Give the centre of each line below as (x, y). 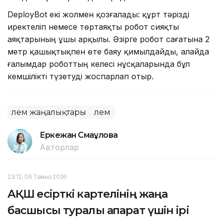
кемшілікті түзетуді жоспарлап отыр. (82, 76)
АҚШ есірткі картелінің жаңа (88, 194)
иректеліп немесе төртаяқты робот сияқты (93, 27)
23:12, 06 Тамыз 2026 (37, 176)
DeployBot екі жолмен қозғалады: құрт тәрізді (98, 14)
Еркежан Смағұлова (79, 135)
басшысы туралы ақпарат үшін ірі (98, 210)
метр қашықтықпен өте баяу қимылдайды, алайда (108, 51)
